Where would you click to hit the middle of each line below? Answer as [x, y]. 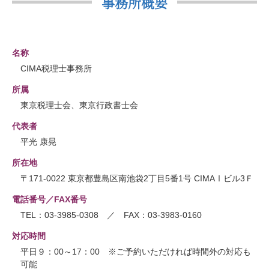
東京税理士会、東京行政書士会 [79, 105]
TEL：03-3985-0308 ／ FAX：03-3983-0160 [111, 215]
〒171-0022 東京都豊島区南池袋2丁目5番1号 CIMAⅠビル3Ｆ [137, 178]
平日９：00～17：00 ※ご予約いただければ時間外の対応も [136, 251]
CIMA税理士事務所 [56, 68]
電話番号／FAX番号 [50, 199]
